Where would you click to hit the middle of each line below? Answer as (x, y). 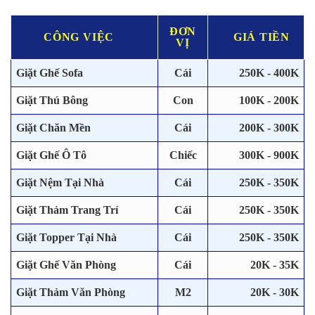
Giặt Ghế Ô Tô (51, 155)
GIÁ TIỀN (262, 37)
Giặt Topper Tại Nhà (66, 238)
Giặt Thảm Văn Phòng (71, 292)
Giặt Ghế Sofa (50, 73)
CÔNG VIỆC (79, 37)
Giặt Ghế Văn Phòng (66, 265)
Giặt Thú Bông (52, 101)
